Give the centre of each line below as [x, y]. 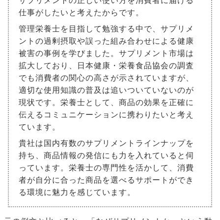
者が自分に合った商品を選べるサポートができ [106, 180]
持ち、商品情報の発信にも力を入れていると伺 [106, 156]
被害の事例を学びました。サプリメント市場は [106, 54]
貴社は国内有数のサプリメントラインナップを [106, 143]
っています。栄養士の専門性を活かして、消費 [106, 168]
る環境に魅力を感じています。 [77, 192]
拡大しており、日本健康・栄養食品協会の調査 [106, 66]
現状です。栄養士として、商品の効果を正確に [106, 103]
